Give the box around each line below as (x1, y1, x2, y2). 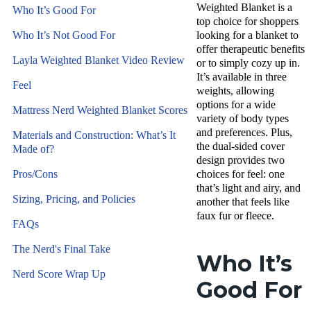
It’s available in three (196, 71, 287, 83)
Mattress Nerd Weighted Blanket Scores (12, 104, 187, 116)
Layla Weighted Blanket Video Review (12, 54, 185, 66)
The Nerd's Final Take (12, 243, 110, 255)
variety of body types (196, 112, 289, 124)
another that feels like (196, 196, 289, 208)
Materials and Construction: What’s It (12, 129, 176, 141)
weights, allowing (196, 85, 274, 96)
